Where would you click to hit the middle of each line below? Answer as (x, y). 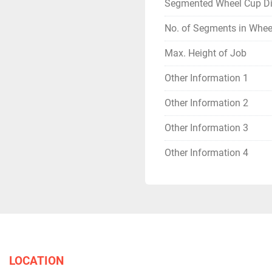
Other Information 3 (206, 128)
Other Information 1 (206, 78)
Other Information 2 (206, 103)
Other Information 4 (206, 153)
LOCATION (36, 261)
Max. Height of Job (206, 53)
